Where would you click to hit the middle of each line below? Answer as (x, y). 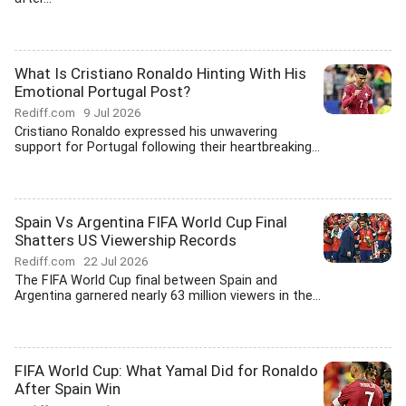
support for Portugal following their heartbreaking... (167, 147)
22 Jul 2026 (116, 261)
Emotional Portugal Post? (102, 92)
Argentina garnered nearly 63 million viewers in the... (168, 296)
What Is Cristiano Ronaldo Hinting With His (160, 73)
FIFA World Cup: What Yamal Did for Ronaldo (166, 371)
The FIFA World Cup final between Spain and (146, 280)
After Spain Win (68, 389)
